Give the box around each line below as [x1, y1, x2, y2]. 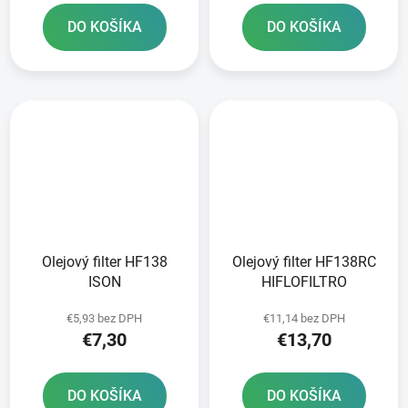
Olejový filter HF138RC [231, 252, 376, 270]
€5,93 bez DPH [66, 311, 142, 325]
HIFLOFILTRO [260, 272, 347, 291]
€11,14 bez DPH [262, 311, 345, 325]
